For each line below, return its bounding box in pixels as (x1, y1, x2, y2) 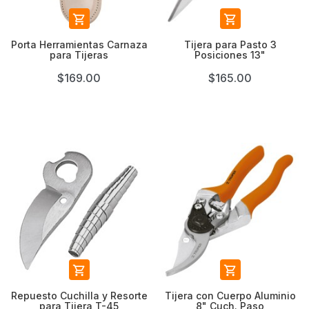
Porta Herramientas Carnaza (10, 39, 148, 50)
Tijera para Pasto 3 (183, 39, 277, 50)
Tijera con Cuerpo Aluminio (164, 290, 296, 301)
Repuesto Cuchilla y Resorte (10, 290, 148, 301)
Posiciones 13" (195, 49, 266, 61)
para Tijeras (50, 49, 108, 61)
